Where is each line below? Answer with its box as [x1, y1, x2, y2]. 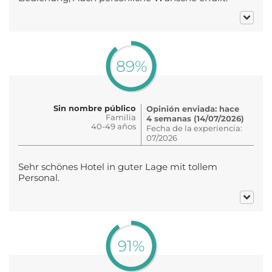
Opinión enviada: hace [146, 103, 239, 114]
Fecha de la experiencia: [146, 123, 242, 133]
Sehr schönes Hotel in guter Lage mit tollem [18, 161, 217, 172]
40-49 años [91, 121, 136, 131]
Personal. [18, 172, 59, 183]
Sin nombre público [53, 103, 136, 113]
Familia [106, 112, 136, 122]
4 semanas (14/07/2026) [146, 113, 244, 123]
